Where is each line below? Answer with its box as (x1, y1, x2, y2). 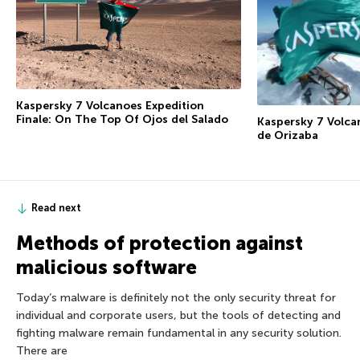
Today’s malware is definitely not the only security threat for (16, 291, 336, 305)
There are (16, 344, 67, 358)
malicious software (16, 256, 197, 280)
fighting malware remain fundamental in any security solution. (16, 326, 342, 341)
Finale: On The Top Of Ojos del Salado (16, 112, 228, 126)
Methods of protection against (16, 231, 303, 256)
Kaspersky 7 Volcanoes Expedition (16, 98, 204, 112)
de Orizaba (257, 129, 318, 143)
